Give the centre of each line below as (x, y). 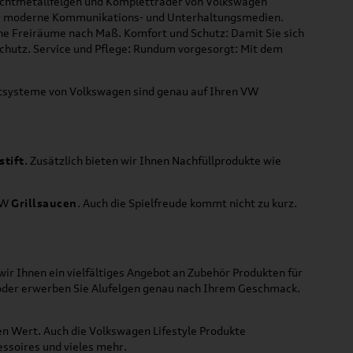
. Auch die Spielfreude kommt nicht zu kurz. (187, 203)
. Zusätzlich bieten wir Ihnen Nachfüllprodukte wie (152, 160)
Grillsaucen (44, 203)
